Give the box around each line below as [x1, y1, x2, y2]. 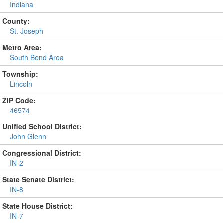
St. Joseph [10, 26, 43, 36]
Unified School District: [2, 121, 82, 131]
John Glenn [10, 131, 46, 141]
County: [2, 16, 30, 26]
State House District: [2, 201, 73, 211]
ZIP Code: [2, 95, 36, 105]
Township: [2, 69, 38, 79]
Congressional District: [2, 148, 81, 158]
